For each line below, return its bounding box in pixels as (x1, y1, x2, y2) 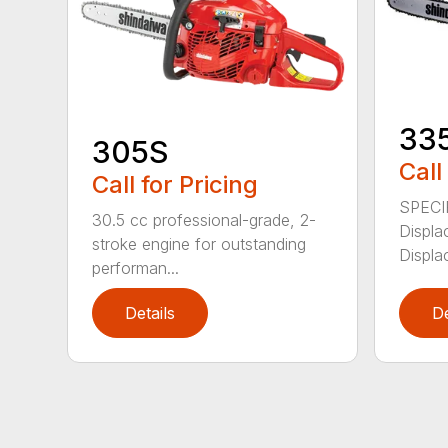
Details (125, 303, 176, 324)
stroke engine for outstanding (92, 234, 307, 255)
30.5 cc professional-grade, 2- (92, 210, 317, 231)
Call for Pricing (92, 170, 259, 200)
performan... (92, 258, 180, 279)
